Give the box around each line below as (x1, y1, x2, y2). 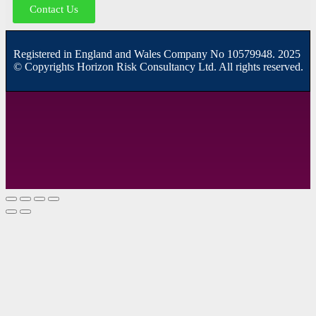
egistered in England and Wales (21, 47, 164, 60)
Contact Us (30, 3, 78, 15)
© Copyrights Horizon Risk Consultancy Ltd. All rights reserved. (13, 60, 303, 73)
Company (164, 47, 210, 60)
